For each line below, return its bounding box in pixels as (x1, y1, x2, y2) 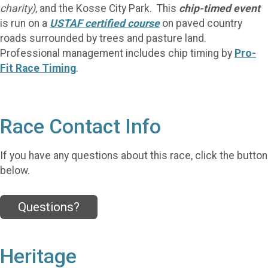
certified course (85, 17, 160, 29)
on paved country (160, 17, 242, 29)
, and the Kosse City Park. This (35, 2, 179, 14)
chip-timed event (179, 2, 260, 14)
